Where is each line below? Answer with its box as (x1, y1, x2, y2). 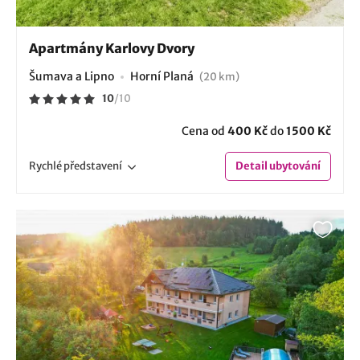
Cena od (182, 123, 227, 138)
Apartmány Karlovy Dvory (29, 39, 194, 56)
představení (63, 158, 122, 173)
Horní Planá (130, 68, 196, 84)
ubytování (268, 158, 321, 173)
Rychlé (29, 158, 63, 173)
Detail (235, 158, 268, 173)
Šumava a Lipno (29, 68, 114, 84)
